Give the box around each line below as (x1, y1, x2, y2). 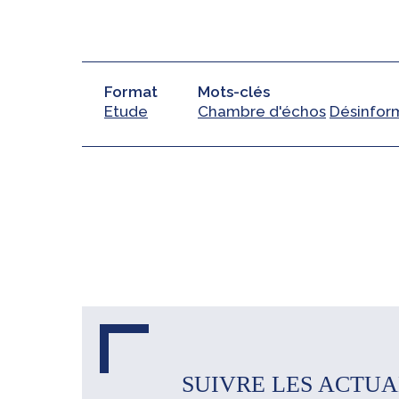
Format (104, 83, 158, 101)
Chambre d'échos (198, 102, 326, 120)
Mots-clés (198, 83, 270, 101)
